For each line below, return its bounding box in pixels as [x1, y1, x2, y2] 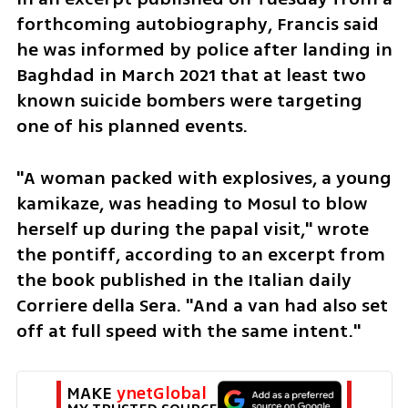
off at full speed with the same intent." [15, 317, 361, 344]
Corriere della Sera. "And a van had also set [15, 291, 388, 319]
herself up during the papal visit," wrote [15, 215, 369, 242]
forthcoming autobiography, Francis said [15, 10, 379, 37]
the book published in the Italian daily [15, 266, 352, 293]
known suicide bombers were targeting [15, 87, 362, 114]
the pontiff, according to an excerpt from [15, 240, 385, 268]
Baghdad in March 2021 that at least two [15, 61, 366, 88]
